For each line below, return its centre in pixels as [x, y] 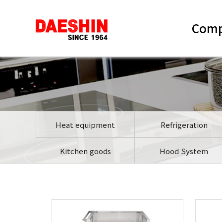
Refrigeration [184, 125]
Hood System [184, 151]
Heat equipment [85, 125]
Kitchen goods [85, 151]
